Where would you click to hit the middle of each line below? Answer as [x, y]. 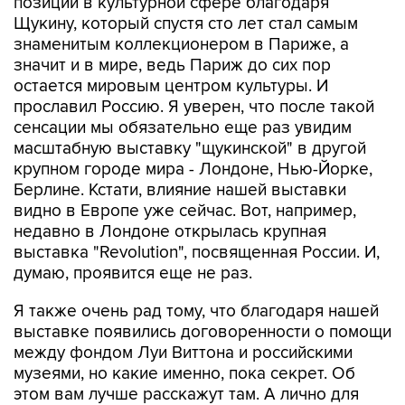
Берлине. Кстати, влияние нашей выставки [180, 190]
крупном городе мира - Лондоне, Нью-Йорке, [193, 170]
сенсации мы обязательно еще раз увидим [183, 128]
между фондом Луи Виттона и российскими [183, 353]
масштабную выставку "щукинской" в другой [190, 149]
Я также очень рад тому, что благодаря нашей [196, 311]
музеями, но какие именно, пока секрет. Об [184, 374]
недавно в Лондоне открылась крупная [170, 232]
